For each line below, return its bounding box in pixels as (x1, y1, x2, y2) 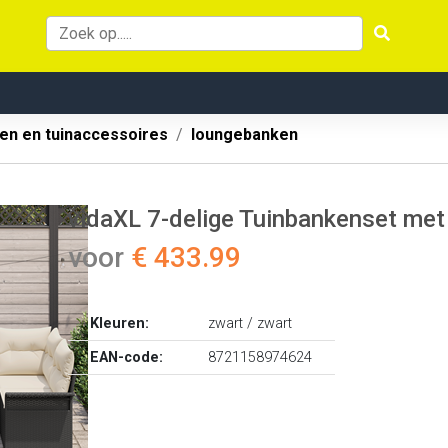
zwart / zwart (208, 315, 293, 332)
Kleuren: (90, 315, 150, 332)
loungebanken (191, 125, 298, 144)
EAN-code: (90, 349, 164, 366)
